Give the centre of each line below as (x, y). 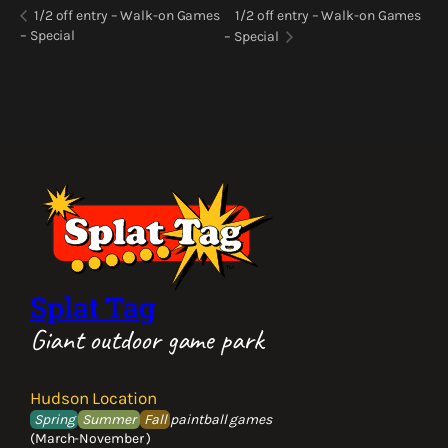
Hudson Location (93, 397)
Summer (109, 419)
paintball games (221, 419)
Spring (54, 419)
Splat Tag (93, 306)
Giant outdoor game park (146, 339)
